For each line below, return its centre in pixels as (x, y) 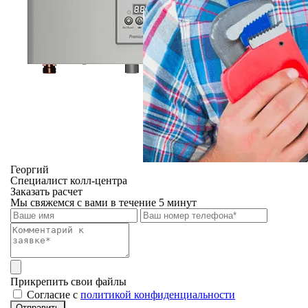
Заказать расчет (46, 191)
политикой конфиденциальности (158, 295)
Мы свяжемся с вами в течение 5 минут (103, 202)
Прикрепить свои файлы (68, 282)
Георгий (30, 169)
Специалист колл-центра (69, 180)
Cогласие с (54, 295)
